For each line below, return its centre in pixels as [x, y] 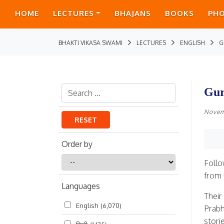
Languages [81, 186]
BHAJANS [132, 13]
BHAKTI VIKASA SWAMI [90, 43]
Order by [77, 144]
